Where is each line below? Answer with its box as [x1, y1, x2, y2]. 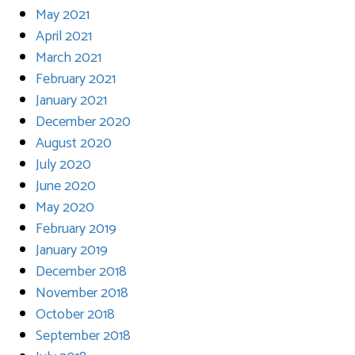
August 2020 [36, 131, 112, 155]
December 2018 [36, 259, 127, 284]
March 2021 [36, 45, 101, 70]
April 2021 [36, 24, 92, 48]
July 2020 [36, 152, 91, 177]
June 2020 [36, 174, 96, 198]
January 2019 [36, 238, 108, 262]
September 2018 [36, 323, 131, 348]
